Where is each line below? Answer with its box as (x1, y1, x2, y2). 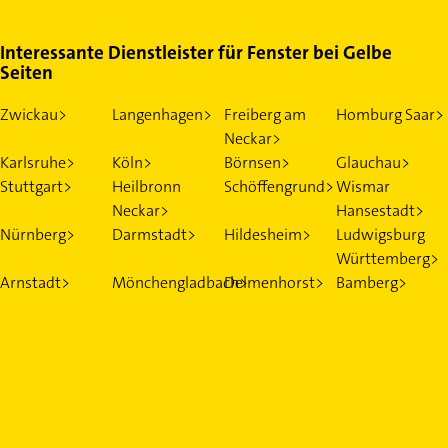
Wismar (336, 175, 390, 197)
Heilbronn (112, 175, 181, 197)
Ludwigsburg (336, 223, 425, 245)
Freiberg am (224, 103, 306, 125)
